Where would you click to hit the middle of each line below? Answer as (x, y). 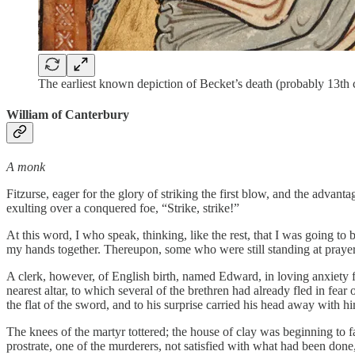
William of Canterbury (68, 114)
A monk (26, 167)
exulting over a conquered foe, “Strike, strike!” (123, 208)
